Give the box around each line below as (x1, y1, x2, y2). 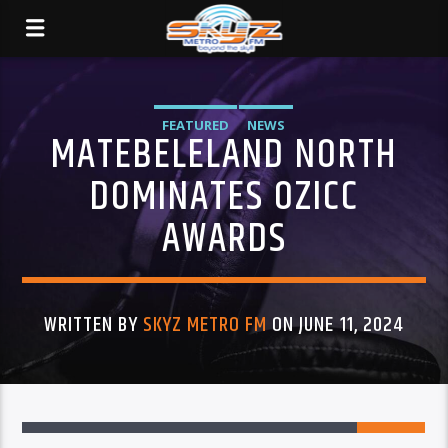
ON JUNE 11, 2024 (267, 309, 404, 341)
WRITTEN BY (44, 309, 143, 341)
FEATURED (162, 116, 229, 134)
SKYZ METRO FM (142, 309, 268, 341)
